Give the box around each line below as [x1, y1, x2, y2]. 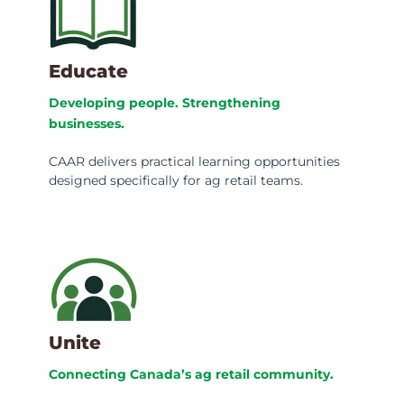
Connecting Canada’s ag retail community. [49, 366, 334, 383]
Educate [49, 60, 128, 83]
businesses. [49, 115, 124, 133]
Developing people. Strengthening [49, 95, 280, 112]
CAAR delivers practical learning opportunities [49, 153, 340, 170]
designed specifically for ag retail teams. [49, 172, 303, 189]
